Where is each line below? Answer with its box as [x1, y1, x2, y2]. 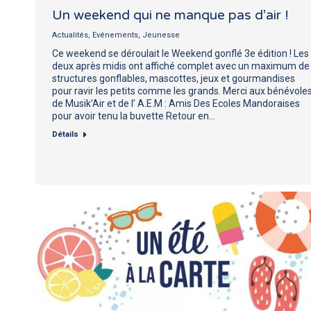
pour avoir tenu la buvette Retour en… [52, 110, 215, 121]
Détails [52, 129, 78, 139]
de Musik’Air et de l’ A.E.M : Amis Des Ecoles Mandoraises [52, 97, 300, 109]
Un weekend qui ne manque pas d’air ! [52, 7, 289, 23]
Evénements [92, 30, 138, 40]
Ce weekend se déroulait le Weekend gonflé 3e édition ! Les [52, 47, 309, 59]
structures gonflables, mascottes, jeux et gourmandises [52, 72, 295, 84]
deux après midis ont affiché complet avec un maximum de [52, 60, 310, 72]
